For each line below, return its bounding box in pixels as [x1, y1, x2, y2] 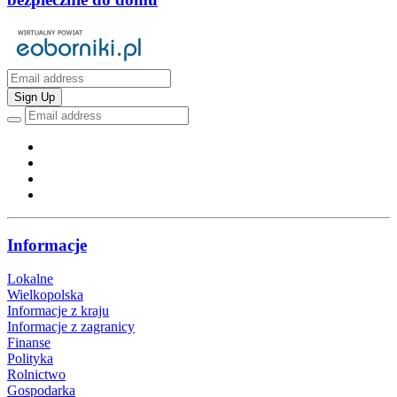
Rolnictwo [7, 367, 66, 383]
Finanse [7, 335, 51, 351]
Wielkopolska [7, 287, 83, 303]
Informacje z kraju [7, 303, 109, 319]
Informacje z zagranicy [7, 319, 135, 335]
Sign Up [14, 90, 55, 104]
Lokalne [7, 271, 53, 287]
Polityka [7, 351, 53, 367]
